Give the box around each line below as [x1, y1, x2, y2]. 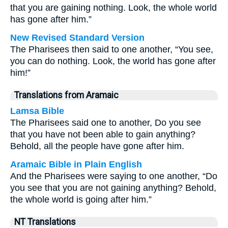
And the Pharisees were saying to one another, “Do [10, 171, 217, 181]
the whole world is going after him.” [10, 194, 152, 205]
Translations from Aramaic [14, 90, 119, 100]
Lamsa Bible [10, 106, 64, 116]
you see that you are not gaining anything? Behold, [10, 183, 216, 193]
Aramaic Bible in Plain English [10, 159, 142, 169]
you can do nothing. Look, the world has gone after [10, 56, 216, 66]
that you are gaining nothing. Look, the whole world [10, 3, 217, 13]
